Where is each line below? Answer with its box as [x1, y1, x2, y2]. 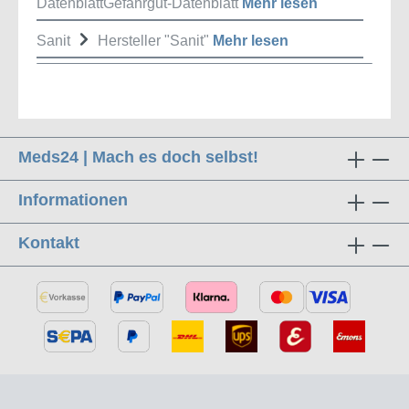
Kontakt [18, 234, 79, 253]
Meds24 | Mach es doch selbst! [18, 148, 258, 167]
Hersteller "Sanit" [98, 33, 213, 49]
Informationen [18, 191, 128, 210]
